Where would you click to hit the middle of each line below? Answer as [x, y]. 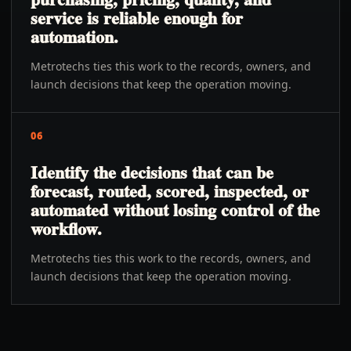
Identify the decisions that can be [152, 172]
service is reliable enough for [137, 18]
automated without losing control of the [175, 210]
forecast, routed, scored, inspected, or [170, 191]
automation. [74, 36]
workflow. [66, 228]
